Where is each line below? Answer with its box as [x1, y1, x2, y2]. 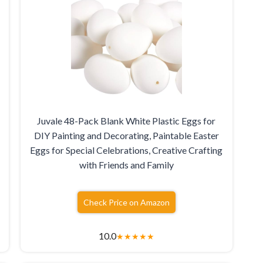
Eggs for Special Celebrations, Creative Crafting [30, 144, 223, 156]
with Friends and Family [79, 159, 174, 171]
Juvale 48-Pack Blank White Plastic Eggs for [37, 115, 216, 127]
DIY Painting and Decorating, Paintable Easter [33, 130, 219, 141]
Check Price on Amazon [83, 197, 170, 208]
